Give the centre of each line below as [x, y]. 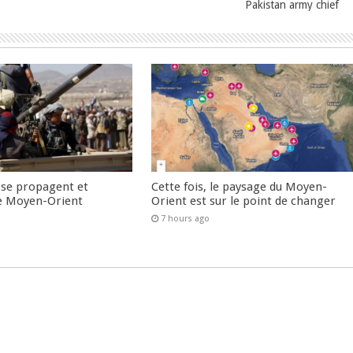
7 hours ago [186, 218]
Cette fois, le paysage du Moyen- [240, 186]
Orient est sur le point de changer [244, 201]
